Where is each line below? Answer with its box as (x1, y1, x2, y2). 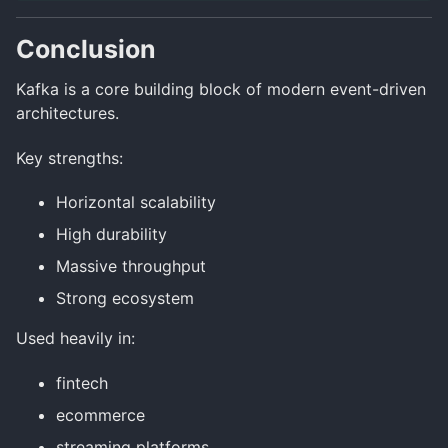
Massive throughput (56, 256, 206, 277)
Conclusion (16, 34, 156, 65)
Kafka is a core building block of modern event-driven (16, 78, 426, 99)
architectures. (16, 102, 119, 123)
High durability (56, 224, 167, 245)
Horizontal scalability (56, 192, 216, 213)
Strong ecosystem (56, 288, 194, 309)
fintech (56, 373, 108, 394)
